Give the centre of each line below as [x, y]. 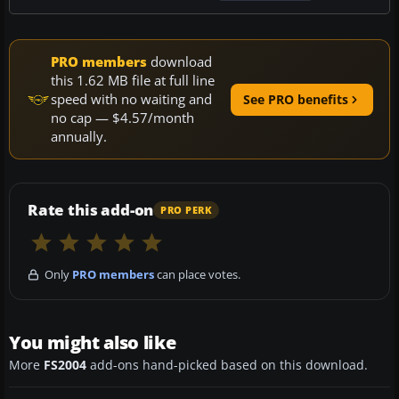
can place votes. [197, 275]
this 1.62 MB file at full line [133, 81]
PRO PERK [187, 210]
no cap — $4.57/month [122, 118]
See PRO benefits [296, 99]
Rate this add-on [91, 210]
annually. [79, 137]
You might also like [93, 343]
